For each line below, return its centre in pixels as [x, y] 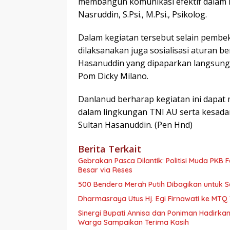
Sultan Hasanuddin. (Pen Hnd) [135, 125]
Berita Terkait [110, 149]
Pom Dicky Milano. [113, 76]
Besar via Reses [105, 170]
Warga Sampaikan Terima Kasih [133, 223]
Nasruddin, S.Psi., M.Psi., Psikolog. [142, 15]
